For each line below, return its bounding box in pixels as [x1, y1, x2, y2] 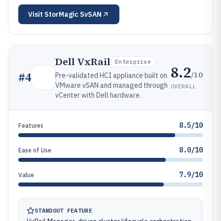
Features [18, 122, 43, 129]
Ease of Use [18, 147, 51, 154]
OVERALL [171, 82, 196, 90]
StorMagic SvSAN [44, 10, 102, 19]
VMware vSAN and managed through [55, 81, 168, 90]
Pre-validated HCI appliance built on [55, 71, 167, 80]
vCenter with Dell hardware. [55, 91, 141, 100]
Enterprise [115, 58, 151, 65]
